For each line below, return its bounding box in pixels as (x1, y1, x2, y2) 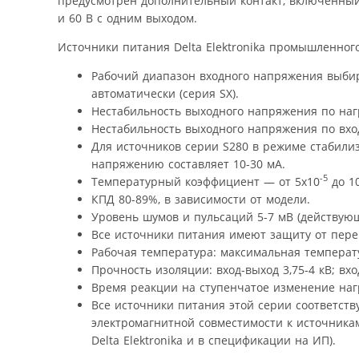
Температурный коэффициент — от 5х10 (91, 173, 320, 189)
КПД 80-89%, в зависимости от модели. (91, 191, 310, 207)
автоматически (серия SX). (91, 85, 239, 101)
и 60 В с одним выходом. (58, 10, 197, 26)
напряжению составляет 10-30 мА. (91, 155, 285, 171)
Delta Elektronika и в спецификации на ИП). (91, 332, 336, 348)
